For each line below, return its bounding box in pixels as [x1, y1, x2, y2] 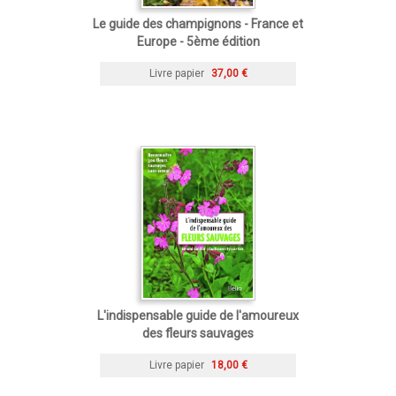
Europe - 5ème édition [136, 34, 260, 49]
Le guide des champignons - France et [93, 16, 303, 31]
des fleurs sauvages [142, 325, 254, 340]
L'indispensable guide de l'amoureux [97, 308, 299, 323]
